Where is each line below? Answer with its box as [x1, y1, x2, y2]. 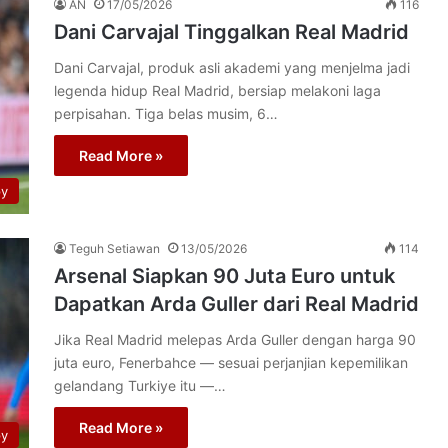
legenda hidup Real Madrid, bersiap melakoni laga [54, 82, 381, 99]
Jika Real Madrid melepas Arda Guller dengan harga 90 [54, 331, 416, 348]
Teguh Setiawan [69, 241, 160, 256]
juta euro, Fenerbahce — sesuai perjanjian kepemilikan [54, 354, 408, 371]
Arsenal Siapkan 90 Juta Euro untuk [54, 264, 395, 288]
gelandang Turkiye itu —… [54, 377, 226, 394]
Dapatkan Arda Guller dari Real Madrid [54, 292, 419, 316]
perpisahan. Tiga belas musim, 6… [54, 105, 278, 122]
